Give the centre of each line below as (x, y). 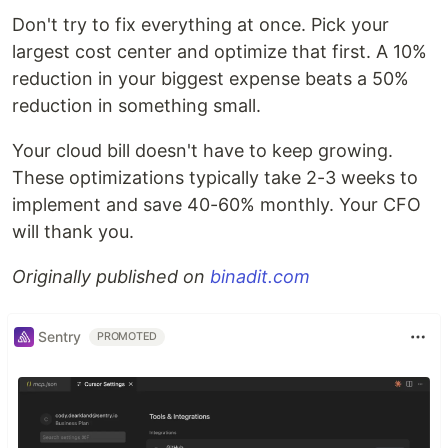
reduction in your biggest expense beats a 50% (210, 78)
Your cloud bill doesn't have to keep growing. (202, 150)
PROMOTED (127, 336)
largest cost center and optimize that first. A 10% (219, 51)
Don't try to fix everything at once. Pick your (200, 24)
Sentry (59, 337)
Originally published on (111, 276)
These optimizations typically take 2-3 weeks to (215, 177)
